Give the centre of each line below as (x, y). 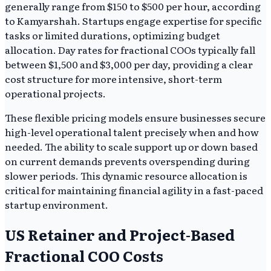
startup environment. (57, 205)
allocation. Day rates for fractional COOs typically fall (130, 50)
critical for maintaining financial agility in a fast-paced (134, 190)
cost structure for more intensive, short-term (113, 79)
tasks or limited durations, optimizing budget (113, 35)
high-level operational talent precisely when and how (132, 132)
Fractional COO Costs (84, 256)
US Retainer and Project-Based (120, 235)
